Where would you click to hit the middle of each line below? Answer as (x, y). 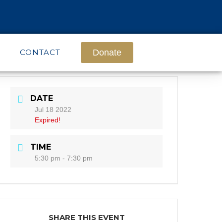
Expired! (48, 120)
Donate (107, 53)
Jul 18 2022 (53, 110)
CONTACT (40, 52)
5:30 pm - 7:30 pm (64, 158)
